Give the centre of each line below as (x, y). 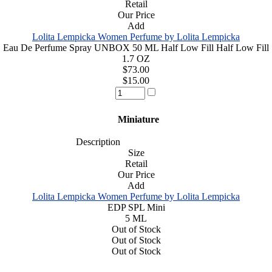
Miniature (136, 119)
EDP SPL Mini (136, 207)
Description (94, 141)
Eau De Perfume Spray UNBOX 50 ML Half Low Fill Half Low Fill (136, 47)
